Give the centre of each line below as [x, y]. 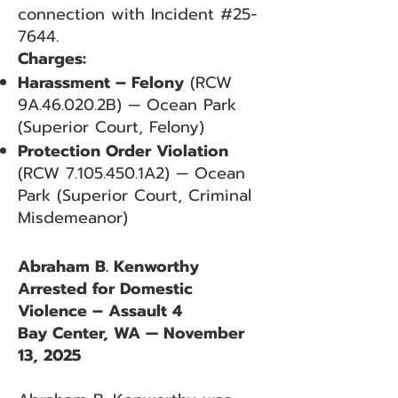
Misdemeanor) [73, 218]
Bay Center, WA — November [131, 333]
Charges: [52, 59]
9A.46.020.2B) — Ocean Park [127, 105]
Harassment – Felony [101, 83]
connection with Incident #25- [137, 14]
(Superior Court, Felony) [111, 127]
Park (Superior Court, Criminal [135, 195]
